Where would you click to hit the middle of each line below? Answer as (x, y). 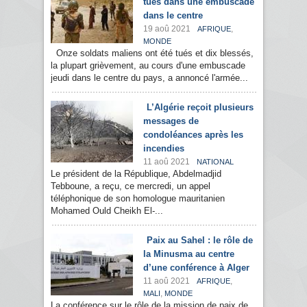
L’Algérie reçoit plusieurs (200, 108)
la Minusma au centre (189, 254)
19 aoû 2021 (167, 29)
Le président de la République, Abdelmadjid (136, 174)
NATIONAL (215, 162)
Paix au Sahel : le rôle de (200, 241)
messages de (171, 121)
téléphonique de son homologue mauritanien (138, 199)
